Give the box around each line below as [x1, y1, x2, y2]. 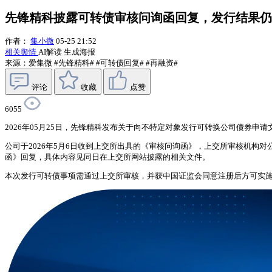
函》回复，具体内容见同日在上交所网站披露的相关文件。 [5, 152, 210, 162]
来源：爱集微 [5, 58, 52, 68]
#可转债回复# [96, 58, 144, 68]
